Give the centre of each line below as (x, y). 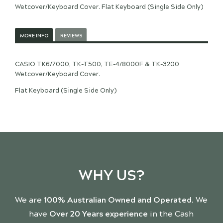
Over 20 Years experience (99, 214)
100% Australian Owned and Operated (118, 200)
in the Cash (171, 214)
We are (30, 200)
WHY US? (111, 175)
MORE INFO (34, 36)
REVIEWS (71, 36)
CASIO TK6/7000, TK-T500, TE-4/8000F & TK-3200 (97, 64)
